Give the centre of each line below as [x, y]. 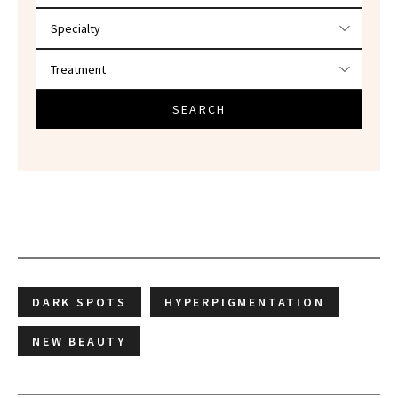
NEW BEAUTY [79, 342]
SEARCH [199, 110]
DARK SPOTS [80, 302]
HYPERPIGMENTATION [245, 302]
